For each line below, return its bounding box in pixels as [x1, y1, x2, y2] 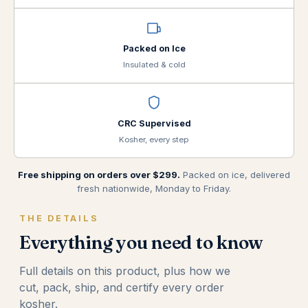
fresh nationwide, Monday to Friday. [77, 183, 231, 194]
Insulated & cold [122, 60, 186, 69]
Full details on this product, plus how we [19, 264, 230, 278]
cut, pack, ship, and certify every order [19, 280, 224, 294]
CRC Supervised [117, 118, 191, 129]
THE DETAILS [19, 213, 99, 223]
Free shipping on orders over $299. [18, 169, 180, 180]
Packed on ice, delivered [180, 169, 290, 180]
